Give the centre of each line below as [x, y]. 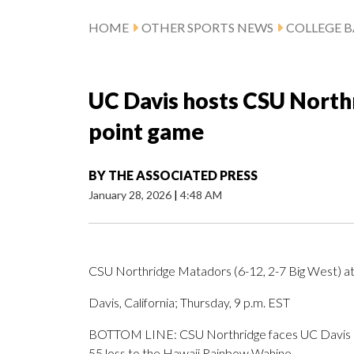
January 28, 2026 [131, 195]
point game [146, 132]
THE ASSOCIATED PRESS [183, 175]
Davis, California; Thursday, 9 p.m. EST [189, 303]
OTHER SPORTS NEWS [207, 28]
